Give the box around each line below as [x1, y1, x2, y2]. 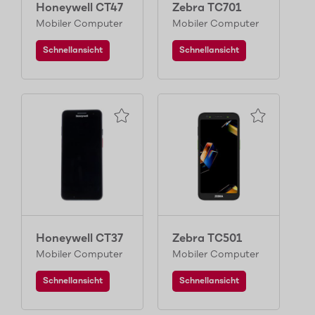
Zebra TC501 [172, 232, 242, 245]
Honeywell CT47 [36, 1, 123, 15]
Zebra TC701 [172, 1, 241, 15]
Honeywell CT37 [36, 232, 123, 245]
